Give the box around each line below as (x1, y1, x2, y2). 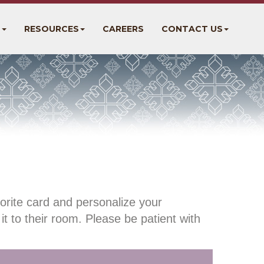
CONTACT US (161, 24, 223, 34)
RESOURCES (24, 24, 79, 34)
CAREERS (103, 24, 144, 34)
